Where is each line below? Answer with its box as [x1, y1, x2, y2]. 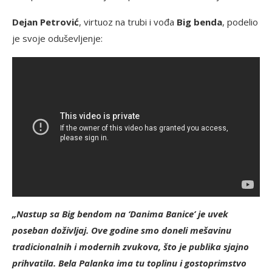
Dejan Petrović [12, 16, 79, 29]
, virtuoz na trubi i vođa [79, 16, 177, 29]
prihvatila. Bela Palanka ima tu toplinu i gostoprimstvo [12, 256, 246, 269]
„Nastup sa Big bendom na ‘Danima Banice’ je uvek [12, 207, 228, 220]
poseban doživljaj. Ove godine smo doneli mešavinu [12, 223, 231, 236]
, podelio [222, 16, 258, 29]
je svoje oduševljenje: [12, 32, 103, 45]
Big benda [177, 16, 222, 29]
